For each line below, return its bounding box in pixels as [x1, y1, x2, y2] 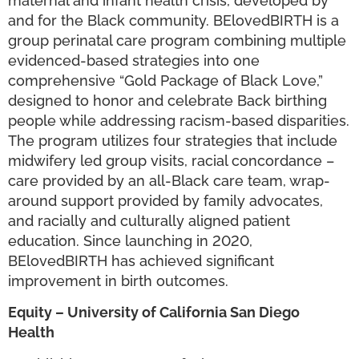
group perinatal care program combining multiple [8, 31, 346, 49]
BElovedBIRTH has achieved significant [8, 252, 274, 269]
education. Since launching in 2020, [8, 232, 252, 249]
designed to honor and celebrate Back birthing [8, 91, 327, 109]
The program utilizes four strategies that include [8, 131, 337, 149]
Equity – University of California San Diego [8, 304, 300, 321]
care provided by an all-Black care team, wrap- [8, 171, 330, 189]
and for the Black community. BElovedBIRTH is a [8, 11, 339, 29]
